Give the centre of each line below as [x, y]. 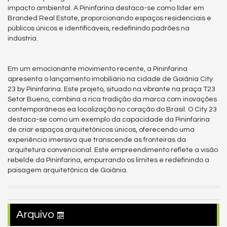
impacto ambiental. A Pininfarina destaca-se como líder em [106, 8]
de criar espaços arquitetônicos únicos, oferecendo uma [101, 130]
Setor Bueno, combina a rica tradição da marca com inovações [112, 99]
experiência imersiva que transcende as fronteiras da [97, 140]
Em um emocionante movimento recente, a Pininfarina [98, 69]
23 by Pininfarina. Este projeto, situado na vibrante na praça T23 [111, 89]
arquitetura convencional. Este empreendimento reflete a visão [113, 150]
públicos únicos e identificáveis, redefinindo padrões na [99, 28]
